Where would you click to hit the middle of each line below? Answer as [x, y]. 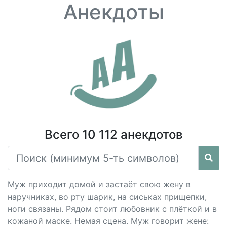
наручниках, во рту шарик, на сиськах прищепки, [107, 197]
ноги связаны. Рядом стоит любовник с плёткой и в [112, 209]
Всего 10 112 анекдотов [113, 135]
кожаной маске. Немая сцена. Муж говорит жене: [108, 221]
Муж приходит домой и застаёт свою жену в [99, 184]
